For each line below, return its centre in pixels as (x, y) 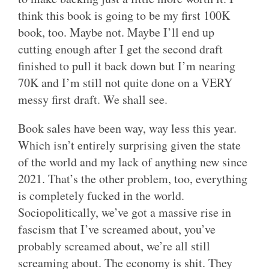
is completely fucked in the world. (101, 196)
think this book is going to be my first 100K (124, 16)
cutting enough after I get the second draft (120, 49)
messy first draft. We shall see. (93, 100)
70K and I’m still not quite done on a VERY (125, 83)
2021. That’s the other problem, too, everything (133, 179)
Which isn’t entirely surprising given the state (129, 145)
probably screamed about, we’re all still (114, 246)
